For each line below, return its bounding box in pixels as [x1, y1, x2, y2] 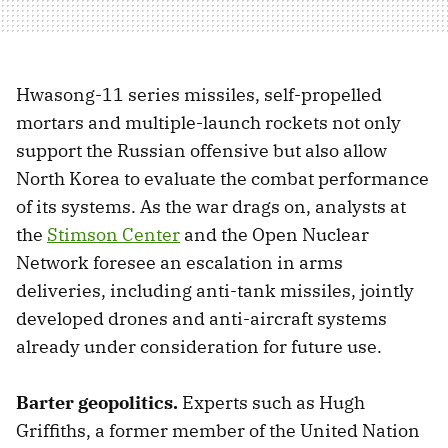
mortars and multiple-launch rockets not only [16, 110, 401, 134]
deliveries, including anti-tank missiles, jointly [16, 278, 414, 302]
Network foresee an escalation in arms [16, 250, 343, 274]
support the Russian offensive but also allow [16, 138, 387, 162]
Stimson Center [47, 222, 180, 246]
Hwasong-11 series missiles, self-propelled [16, 82, 382, 106]
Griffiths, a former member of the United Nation [16, 418, 420, 442]
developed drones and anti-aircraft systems [16, 306, 387, 330]
